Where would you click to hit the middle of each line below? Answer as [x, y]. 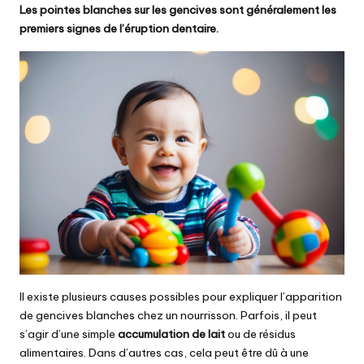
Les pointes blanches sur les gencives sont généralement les [178, 10]
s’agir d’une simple [69, 334]
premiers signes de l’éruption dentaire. [119, 29]
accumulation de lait [173, 334]
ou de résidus [262, 334]
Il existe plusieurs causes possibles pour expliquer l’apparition [181, 296]
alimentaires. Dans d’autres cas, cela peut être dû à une [164, 352]
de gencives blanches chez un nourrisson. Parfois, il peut [168, 315]
